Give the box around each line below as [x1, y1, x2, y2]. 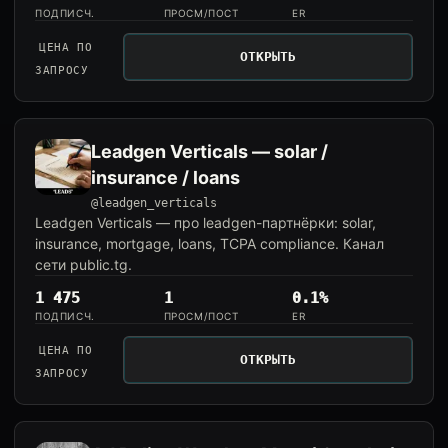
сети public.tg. [35, 256, 132, 273]
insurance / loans [91, 167, 240, 188]
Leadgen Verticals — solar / [91, 141, 328, 162]
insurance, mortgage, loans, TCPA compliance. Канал [35, 235, 384, 252]
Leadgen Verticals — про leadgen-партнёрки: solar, [35, 214, 376, 231]
